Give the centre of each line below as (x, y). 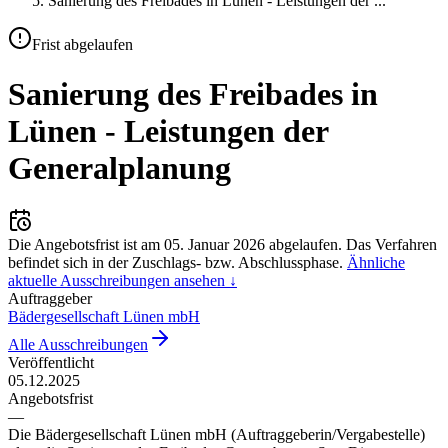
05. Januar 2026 (214, 244)
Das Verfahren (391, 244)
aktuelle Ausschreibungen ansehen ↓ (122, 280)
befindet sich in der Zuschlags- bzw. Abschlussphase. (175, 262)
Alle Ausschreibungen (78, 344)
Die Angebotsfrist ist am (86, 244)
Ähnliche (376, 262)
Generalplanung (119, 167)
